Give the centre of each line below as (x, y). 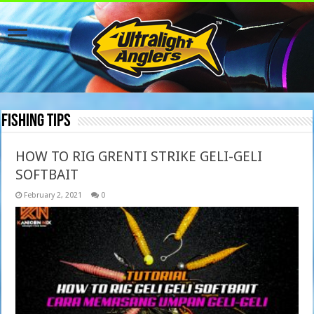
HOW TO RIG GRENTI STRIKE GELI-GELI (139, 156)
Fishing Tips (36, 122)
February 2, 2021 (53, 195)
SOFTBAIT (47, 175)
